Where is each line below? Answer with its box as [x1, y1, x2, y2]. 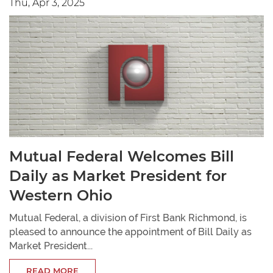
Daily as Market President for [9, 166, 227, 185]
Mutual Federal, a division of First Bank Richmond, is [9, 211, 247, 224]
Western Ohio [9, 186, 112, 204]
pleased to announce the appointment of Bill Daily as [9, 225, 252, 238]
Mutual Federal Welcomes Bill [9, 147, 234, 165]
